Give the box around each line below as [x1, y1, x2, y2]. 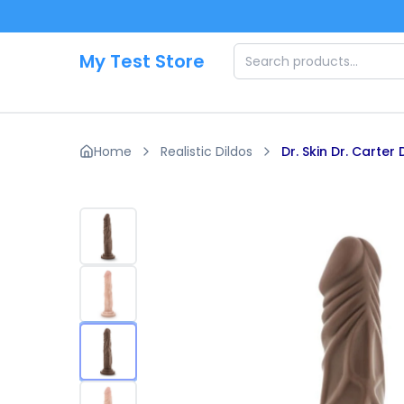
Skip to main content [14, 7, 161, 28]
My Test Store [79, 49, 205, 74]
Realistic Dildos [161, 142, 252, 161]
